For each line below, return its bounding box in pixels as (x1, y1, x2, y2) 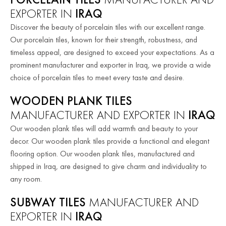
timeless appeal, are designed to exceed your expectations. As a (10, 46, 214, 58)
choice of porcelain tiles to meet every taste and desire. (10, 72, 184, 83)
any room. (10, 173, 42, 184)
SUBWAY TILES (10, 194, 86, 210)
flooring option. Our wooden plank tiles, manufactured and (10, 148, 195, 159)
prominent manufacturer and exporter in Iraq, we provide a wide (10, 59, 211, 70)
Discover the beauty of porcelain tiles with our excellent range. (10, 21, 205, 32)
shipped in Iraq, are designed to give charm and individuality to (10, 160, 207, 172)
